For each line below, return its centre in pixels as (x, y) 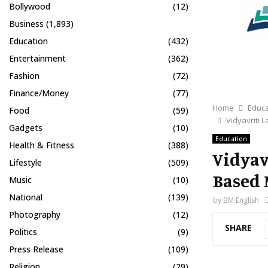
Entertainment (37, 58)
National (26, 197)
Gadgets (26, 128)
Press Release (36, 249)
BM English (241, 200)
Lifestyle (25, 162)
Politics (23, 232)
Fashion (24, 76)
